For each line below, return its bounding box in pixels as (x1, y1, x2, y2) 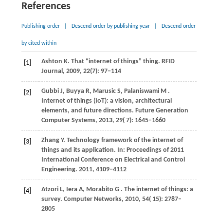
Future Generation (135, 107, 188, 115)
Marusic (92, 88, 117, 95)
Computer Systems (41, 117, 95, 125)
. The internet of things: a (120, 186, 193, 194)
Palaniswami (124, 88, 161, 95)
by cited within (21, 40, 56, 47)
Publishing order (21, 23, 60, 30)
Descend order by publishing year (71, 23, 150, 30)
